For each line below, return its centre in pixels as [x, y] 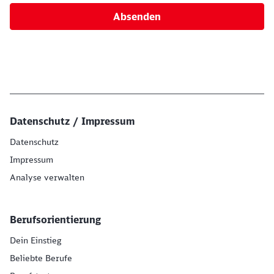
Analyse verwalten [47, 177]
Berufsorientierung [55, 220]
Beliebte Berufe [41, 258]
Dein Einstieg [35, 240]
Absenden [137, 17]
